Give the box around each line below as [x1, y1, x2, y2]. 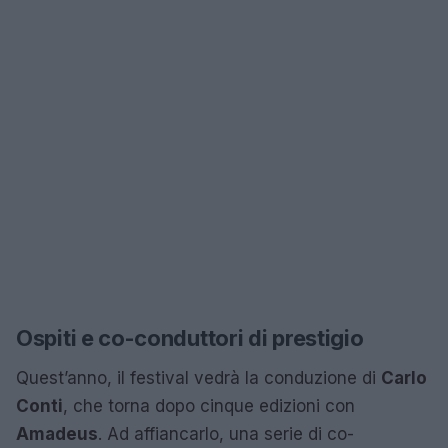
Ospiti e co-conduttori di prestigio [16, 325, 364, 351]
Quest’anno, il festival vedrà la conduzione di [16, 368, 381, 388]
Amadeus [16, 424, 98, 444]
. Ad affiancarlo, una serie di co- [98, 424, 354, 444]
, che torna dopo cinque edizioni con [63, 396, 355, 416]
